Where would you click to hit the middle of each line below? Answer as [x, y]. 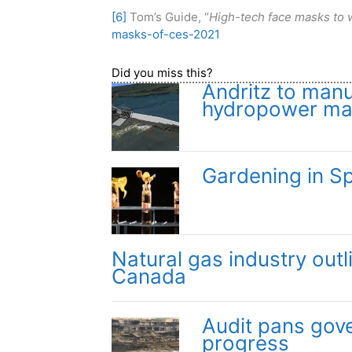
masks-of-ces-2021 [166, 35]
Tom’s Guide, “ [168, 17]
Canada [149, 277]
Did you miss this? [162, 72]
